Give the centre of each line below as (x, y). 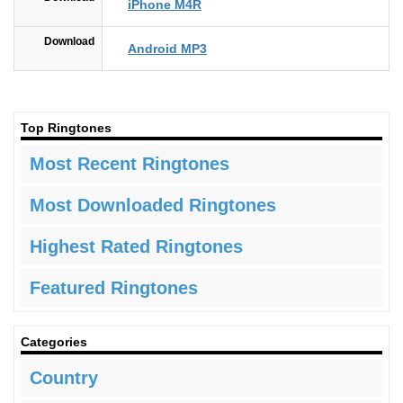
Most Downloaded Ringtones (153, 206)
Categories (54, 342)
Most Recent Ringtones (130, 164)
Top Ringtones (66, 128)
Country (64, 378)
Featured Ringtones (114, 288)
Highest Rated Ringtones (136, 247)
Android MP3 (167, 49)
